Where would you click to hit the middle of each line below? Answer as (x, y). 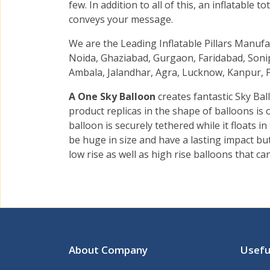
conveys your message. (121, 20)
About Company (108, 250)
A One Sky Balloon (113, 97)
